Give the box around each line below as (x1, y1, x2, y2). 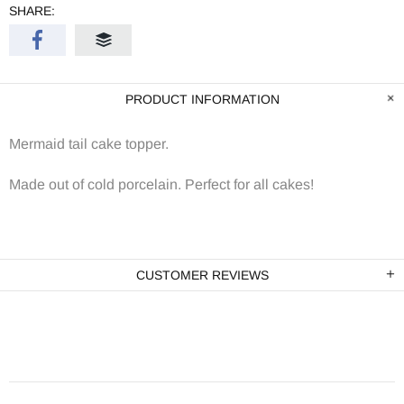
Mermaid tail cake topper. (9, 135, 169, 151)
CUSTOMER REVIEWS (135, 267, 269, 282)
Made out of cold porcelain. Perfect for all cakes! (9, 176, 314, 192)
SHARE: (9, 3, 55, 18)
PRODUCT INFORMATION (124, 91, 280, 106)
